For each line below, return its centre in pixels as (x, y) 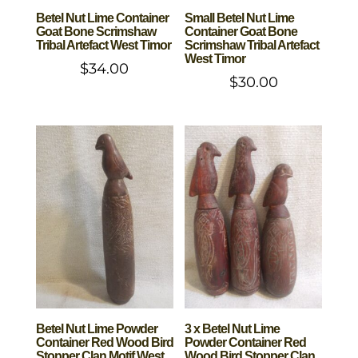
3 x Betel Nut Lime (233, 329)
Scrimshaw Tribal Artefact (252, 45)
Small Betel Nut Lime (240, 18)
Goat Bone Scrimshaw (95, 31)
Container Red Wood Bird (104, 343)
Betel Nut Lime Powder (96, 329)
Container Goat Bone (241, 31)
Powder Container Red (246, 343)
